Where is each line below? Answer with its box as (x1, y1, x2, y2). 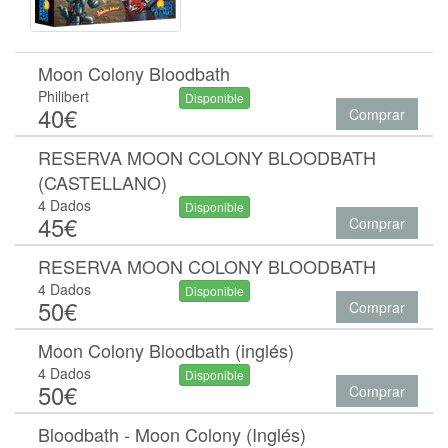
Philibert (38, 86, 89, 106)
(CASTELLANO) (38, 169, 167, 195)
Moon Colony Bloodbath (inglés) (38, 337, 294, 363)
